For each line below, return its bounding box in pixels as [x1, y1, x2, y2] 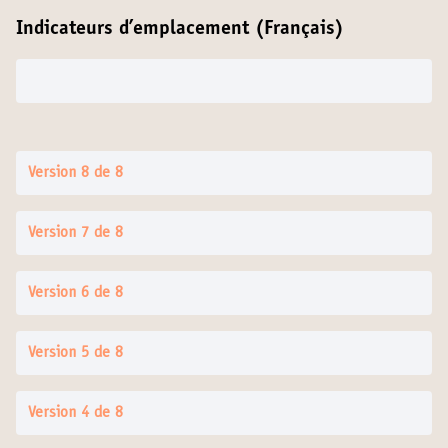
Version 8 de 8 [28, 165, 123, 181]
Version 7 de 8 [28, 225, 123, 241]
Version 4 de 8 [28, 405, 123, 421]
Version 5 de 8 [28, 345, 123, 361]
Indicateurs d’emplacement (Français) [16, 20, 344, 40]
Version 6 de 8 [28, 285, 123, 301]
